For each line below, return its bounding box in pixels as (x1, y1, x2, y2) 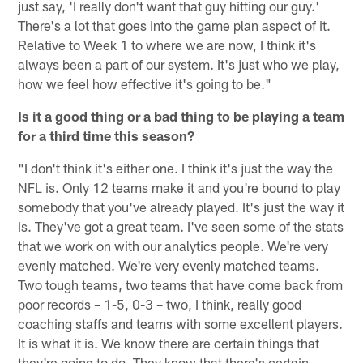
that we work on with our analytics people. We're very (18, 237, 329, 254)
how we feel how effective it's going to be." (18, 75, 272, 92)
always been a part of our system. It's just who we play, (18, 55, 340, 72)
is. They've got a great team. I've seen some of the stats (18, 217, 344, 234)
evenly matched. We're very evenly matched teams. (18, 256, 320, 273)
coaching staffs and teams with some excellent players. (18, 314, 344, 331)
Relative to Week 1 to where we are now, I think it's (18, 36, 317, 53)
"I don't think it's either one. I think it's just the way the (18, 159, 334, 176)
